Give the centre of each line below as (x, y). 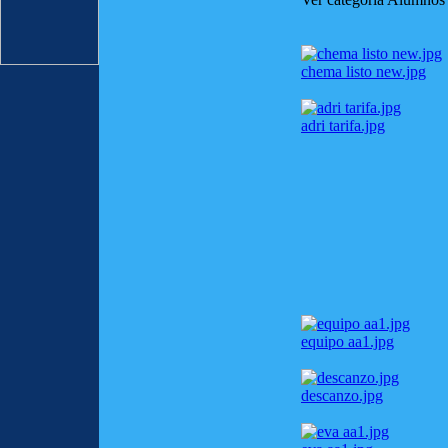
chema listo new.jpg (363, 71)
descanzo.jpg (342, 395)
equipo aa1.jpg (347, 341)
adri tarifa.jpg (343, 125)
